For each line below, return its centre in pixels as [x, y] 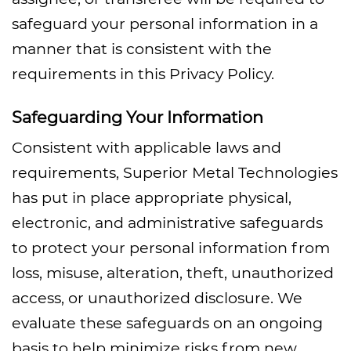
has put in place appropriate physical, [152, 197]
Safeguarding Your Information [138, 117]
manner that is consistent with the [142, 49]
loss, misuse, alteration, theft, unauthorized [173, 273]
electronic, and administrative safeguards [167, 223]
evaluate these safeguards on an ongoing [167, 323]
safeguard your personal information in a [165, 24]
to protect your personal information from [171, 248]
